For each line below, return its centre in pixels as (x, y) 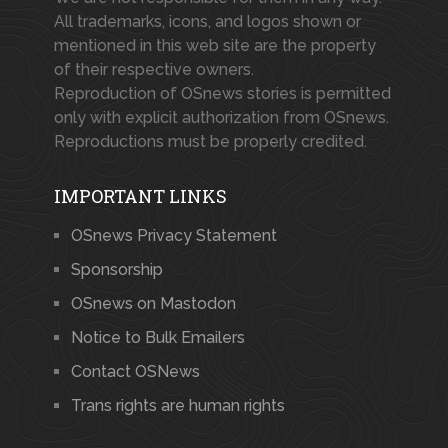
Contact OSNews (135, 371)
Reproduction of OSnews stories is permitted (222, 93)
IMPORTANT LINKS (140, 196)
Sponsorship (116, 269)
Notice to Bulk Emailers (157, 337)
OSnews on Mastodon (153, 303)
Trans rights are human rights (177, 405)
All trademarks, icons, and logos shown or (207, 21)
